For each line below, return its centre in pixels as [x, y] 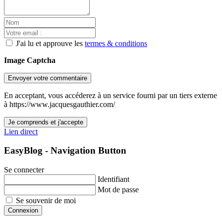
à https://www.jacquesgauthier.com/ [59, 104]
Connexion [23, 211]
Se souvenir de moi [46, 201]
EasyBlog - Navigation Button [65, 151]
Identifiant [113, 179]
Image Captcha [30, 60]
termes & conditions [116, 43]
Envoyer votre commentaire [48, 78]
